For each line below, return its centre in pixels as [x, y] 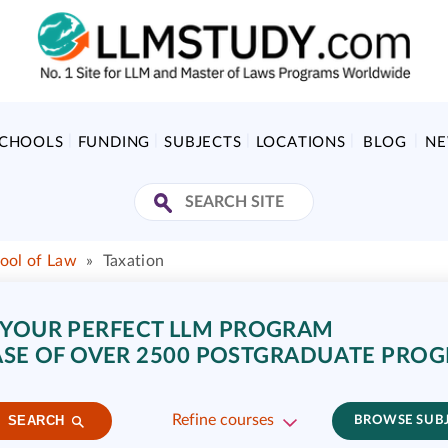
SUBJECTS [203, 142]
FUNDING [114, 142]
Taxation [133, 261]
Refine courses [222, 420]
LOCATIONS [300, 142]
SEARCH [36, 421]
